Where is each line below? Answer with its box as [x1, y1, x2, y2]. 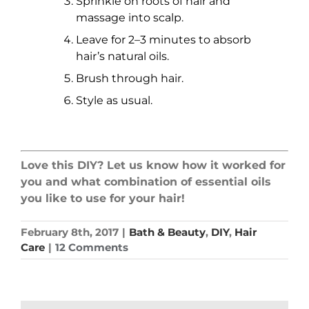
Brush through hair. [76, 71, 183, 85]
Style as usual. [76, 93, 152, 107]
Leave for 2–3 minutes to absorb [76, 32, 251, 46]
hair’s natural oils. [76, 49, 169, 63]
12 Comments [55, 240, 128, 254]
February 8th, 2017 [21, 225, 119, 239]
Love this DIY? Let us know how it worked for [21, 158, 286, 172]
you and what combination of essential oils [21, 175, 271, 188]
